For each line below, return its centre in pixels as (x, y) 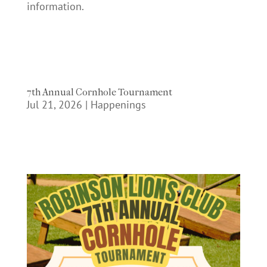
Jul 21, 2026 (54, 105)
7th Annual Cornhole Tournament (99, 92)
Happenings (118, 105)
